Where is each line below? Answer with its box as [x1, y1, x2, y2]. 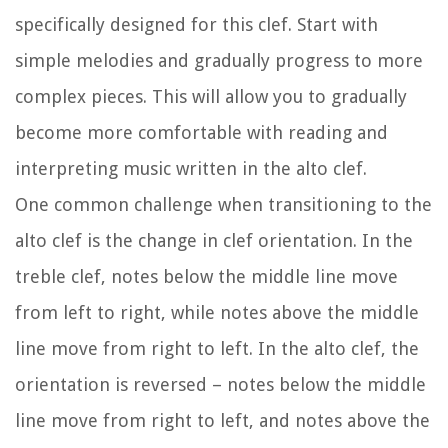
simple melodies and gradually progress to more [15, 50, 423, 72]
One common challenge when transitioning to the [15, 194, 432, 216]
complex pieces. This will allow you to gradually [15, 86, 407, 108]
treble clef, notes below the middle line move [15, 266, 398, 288]
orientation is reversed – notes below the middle [15, 374, 426, 396]
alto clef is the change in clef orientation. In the [15, 230, 413, 252]
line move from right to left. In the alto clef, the [15, 338, 419, 360]
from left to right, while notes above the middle [15, 302, 419, 324]
